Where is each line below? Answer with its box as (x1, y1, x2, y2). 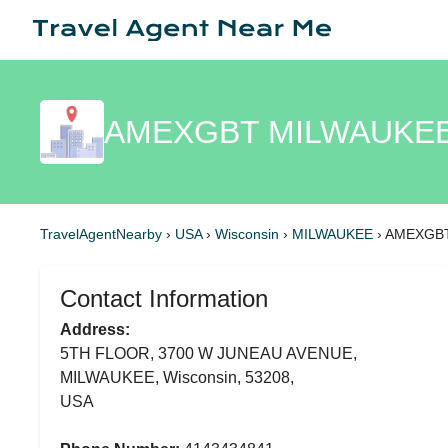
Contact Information (60, 285, 268, 312)
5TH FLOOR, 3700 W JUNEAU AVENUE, (60, 345, 357, 362)
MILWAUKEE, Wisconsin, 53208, (60, 369, 294, 386)
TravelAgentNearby (40, 226, 162, 242)
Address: (60, 321, 130, 338)
